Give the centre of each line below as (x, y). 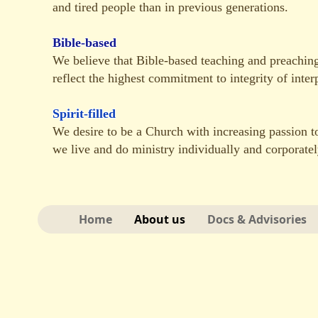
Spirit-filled (84, 114)
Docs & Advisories (257, 219)
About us (160, 219)
